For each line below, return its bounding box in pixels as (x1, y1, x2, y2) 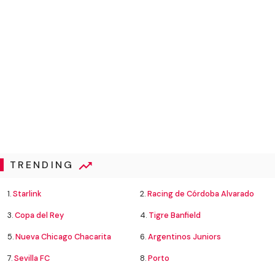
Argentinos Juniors (148, 231, 221, 242)
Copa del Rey (15, 210, 64, 221)
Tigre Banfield (149, 210, 201, 221)
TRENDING (9, 158, 79, 172)
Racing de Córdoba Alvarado (147, 188, 254, 199)
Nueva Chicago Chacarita (15, 231, 111, 242)
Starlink (13, 188, 42, 199)
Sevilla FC (14, 253, 50, 264)
